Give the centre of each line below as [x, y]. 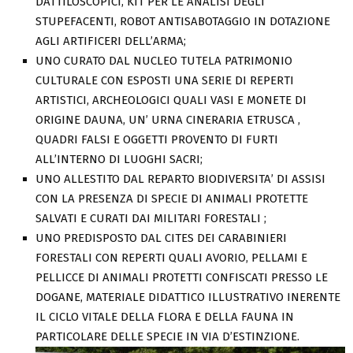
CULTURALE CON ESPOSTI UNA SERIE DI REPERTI [165, 80]
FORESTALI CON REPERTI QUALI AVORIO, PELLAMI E [171, 258]
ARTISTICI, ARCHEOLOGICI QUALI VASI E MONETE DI [171, 100]
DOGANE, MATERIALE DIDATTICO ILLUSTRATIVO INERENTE [188, 297]
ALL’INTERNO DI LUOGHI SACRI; [119, 159]
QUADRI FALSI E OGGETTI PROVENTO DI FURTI [157, 139]
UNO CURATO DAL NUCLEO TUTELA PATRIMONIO [164, 61]
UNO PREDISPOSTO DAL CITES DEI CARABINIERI [161, 238]
